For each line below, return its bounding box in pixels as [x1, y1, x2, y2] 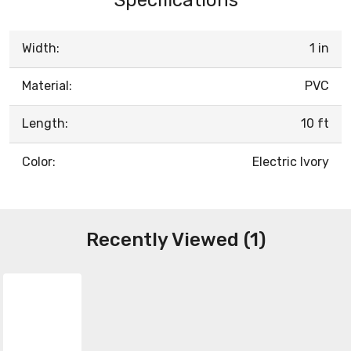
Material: [22, 78, 72, 93]
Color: [22, 154, 56, 169]
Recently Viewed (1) [85, 228, 266, 251]
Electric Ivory [252, 154, 329, 169]
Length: [22, 115, 68, 131]
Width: [22, 40, 60, 56]
